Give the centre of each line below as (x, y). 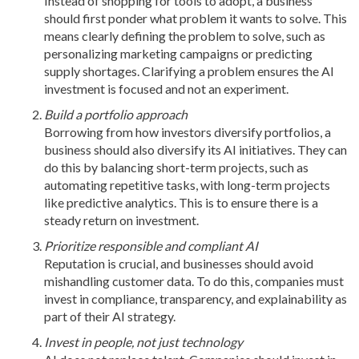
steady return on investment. (121, 220)
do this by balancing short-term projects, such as (176, 167)
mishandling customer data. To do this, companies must (194, 281)
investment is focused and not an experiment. (166, 89)
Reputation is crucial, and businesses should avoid (179, 264)
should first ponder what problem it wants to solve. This (196, 18)
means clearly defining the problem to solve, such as (185, 36)
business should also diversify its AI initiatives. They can (196, 150)
